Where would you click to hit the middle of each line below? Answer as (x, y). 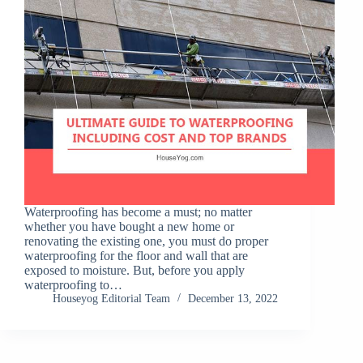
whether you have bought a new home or (129, 226)
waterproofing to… (73, 284)
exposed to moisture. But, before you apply (135, 270)
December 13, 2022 (233, 298)
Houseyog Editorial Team (111, 298)
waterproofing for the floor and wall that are (136, 255)
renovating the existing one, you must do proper (146, 241)
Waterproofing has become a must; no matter (138, 211)
